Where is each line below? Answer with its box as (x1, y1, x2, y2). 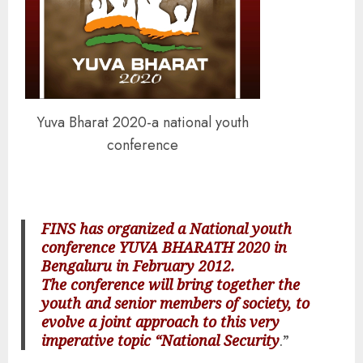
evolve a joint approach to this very (41, 312, 280, 332)
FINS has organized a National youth (41, 219, 293, 239)
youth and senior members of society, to (41, 293, 310, 314)
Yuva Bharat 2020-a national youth (36, 111, 249, 133)
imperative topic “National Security (41, 331, 280, 351)
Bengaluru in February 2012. (41, 256, 236, 276)
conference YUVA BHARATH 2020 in (41, 237, 288, 258)
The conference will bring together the (41, 275, 301, 295)
